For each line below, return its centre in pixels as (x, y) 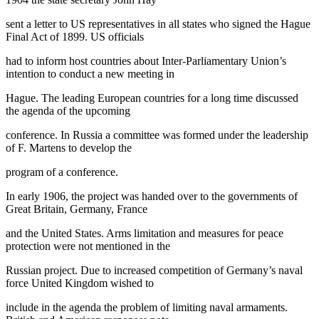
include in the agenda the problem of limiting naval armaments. (147, 307)
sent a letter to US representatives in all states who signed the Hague (158, 23)
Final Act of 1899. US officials (75, 36)
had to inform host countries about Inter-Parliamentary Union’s (146, 61)
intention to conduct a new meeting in (90, 73)
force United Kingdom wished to (80, 283)
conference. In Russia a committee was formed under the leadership (157, 135)
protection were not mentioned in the (88, 246)
